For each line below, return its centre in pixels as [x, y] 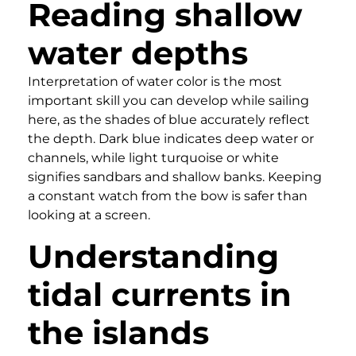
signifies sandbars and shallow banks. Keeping [175, 177]
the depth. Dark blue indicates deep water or [171, 139]
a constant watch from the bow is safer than [168, 196]
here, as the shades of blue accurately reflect [169, 120]
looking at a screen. [89, 215]
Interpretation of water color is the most [155, 82]
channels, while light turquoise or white [153, 158]
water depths [138, 53]
